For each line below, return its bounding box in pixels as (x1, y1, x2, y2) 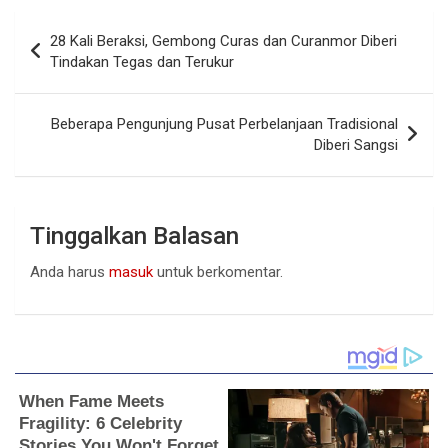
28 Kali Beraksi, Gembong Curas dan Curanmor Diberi (50, 32, 397, 51)
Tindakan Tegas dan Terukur (50, 53, 234, 72)
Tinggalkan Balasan (30, 222, 239, 251)
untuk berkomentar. (153, 263, 283, 282)
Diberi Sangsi (314, 136, 398, 155)
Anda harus (30, 263, 109, 282)
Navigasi (14, 11, 113, 41)
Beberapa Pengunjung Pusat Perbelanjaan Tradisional (51, 115, 398, 134)
